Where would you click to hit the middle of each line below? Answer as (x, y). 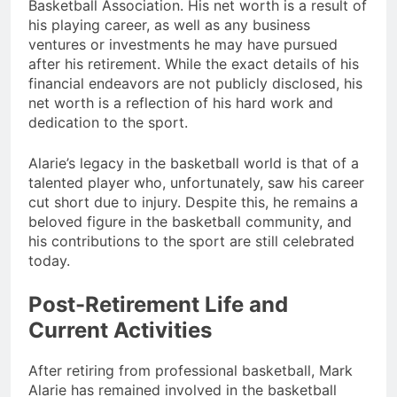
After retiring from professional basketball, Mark (191, 371)
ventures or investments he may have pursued (183, 45)
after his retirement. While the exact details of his (194, 64)
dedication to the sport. (108, 123)
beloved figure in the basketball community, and (190, 222)
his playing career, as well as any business (169, 25)
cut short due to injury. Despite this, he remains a (193, 202)
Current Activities (120, 331)
